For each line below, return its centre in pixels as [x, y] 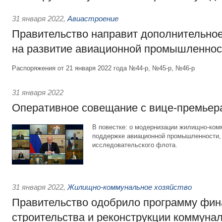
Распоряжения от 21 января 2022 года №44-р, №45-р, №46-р [103, 68]
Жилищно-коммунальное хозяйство [130, 187]
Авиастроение [93, 19]
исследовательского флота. [135, 145]
